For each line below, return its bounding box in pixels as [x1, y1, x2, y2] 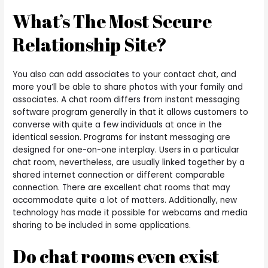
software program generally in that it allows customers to [13, 106, 249, 118]
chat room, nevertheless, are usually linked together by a [13, 157, 245, 169]
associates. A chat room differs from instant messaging [13, 94, 240, 106]
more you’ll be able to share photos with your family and [13, 81, 243, 93]
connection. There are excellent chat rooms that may [13, 182, 231, 194]
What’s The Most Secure [13, 9, 212, 34]
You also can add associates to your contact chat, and [13, 69, 237, 81]
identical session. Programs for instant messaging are [13, 132, 231, 144]
